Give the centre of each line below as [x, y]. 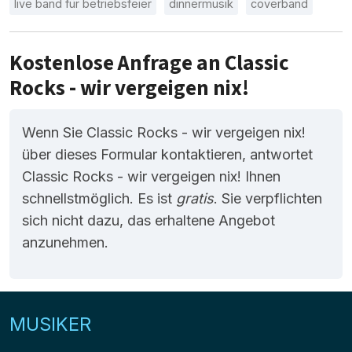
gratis [195, 198]
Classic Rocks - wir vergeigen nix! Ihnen [151, 176]
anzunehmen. [65, 242]
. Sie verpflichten [268, 198]
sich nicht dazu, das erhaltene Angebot [148, 220]
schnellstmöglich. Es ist [99, 198]
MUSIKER [50, 324]
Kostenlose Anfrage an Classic [149, 63]
